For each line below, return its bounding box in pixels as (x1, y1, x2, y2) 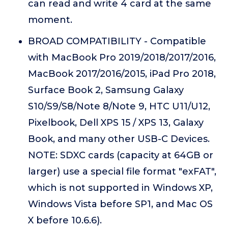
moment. (28, 14, 72, 25)
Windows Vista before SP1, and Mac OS (28, 198, 213, 210)
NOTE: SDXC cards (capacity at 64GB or (28, 150, 213, 161)
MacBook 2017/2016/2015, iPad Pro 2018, (28, 68, 216, 79)
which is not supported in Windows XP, (28, 182, 213, 193)
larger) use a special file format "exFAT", (28, 166, 216, 177)
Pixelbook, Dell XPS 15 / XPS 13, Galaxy (28, 117, 204, 128)
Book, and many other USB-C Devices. (28, 133, 210, 145)
